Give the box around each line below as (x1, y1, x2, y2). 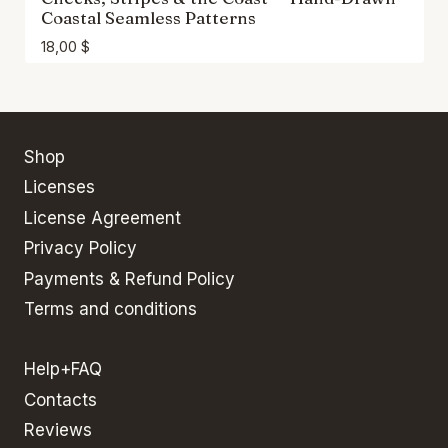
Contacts (24, 389, 97, 410)
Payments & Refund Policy (24, 268, 235, 289)
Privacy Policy (24, 238, 137, 259)
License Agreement (24, 207, 181, 228)
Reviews (24, 420, 92, 440)
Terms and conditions (24, 298, 197, 319)
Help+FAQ (24, 359, 102, 380)
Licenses (24, 177, 95, 198)
